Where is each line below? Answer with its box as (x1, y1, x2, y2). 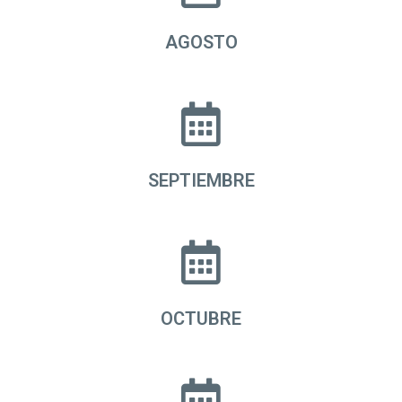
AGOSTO (164, 31, 238, 54)
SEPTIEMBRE (147, 170, 255, 192)
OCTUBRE (161, 308, 241, 330)
